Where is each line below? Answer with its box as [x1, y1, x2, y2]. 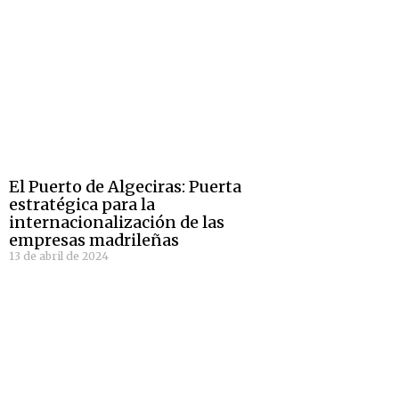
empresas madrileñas [9, 229, 179, 250]
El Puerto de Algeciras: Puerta [9, 175, 241, 197]
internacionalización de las [9, 211, 224, 232]
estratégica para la [9, 193, 155, 215]
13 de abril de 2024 [9, 248, 109, 263]
